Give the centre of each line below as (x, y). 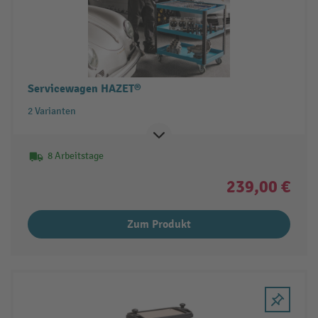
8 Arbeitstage (75, 155)
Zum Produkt (159, 224)
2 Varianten (51, 111)
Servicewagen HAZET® (84, 88)
